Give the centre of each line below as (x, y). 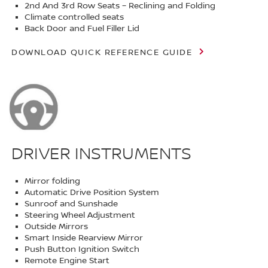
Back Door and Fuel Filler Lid (82, 29)
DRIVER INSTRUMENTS (102, 155)
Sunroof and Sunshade (71, 204)
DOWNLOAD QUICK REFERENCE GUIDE (102, 53)
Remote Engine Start (67, 261)
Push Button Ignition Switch (82, 250)
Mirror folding (53, 182)
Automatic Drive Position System (92, 193)
